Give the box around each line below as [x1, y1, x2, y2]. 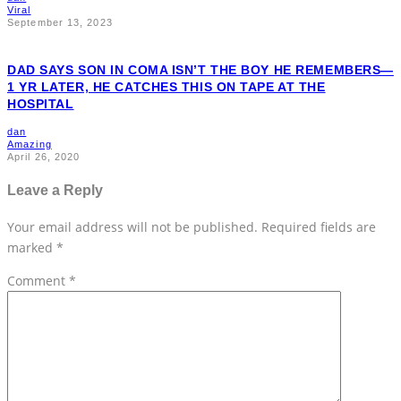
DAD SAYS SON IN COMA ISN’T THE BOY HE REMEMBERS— [7, 63, 394, 78]
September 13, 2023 [7, 17, 113, 29]
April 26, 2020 [7, 151, 81, 163]
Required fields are [261, 218, 376, 236]
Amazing [7, 139, 52, 150]
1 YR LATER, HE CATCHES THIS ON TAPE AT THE [7, 80, 326, 95]
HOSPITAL [7, 97, 74, 112]
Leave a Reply [7, 181, 103, 198]
